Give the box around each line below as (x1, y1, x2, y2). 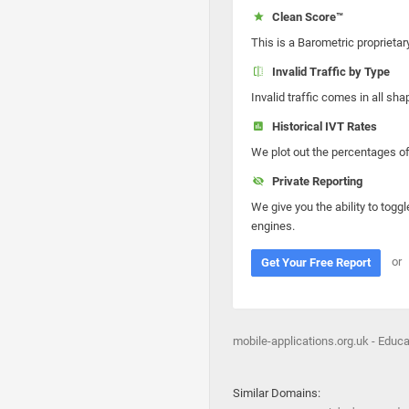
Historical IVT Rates (266, 120, 377, 133)
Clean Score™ (266, 10, 343, 24)
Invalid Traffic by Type (266, 65, 390, 79)
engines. (251, 219, 295, 233)
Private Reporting (266, 174, 362, 188)
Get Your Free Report (261, 256, 371, 269)
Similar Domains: (233, 386, 320, 400)
